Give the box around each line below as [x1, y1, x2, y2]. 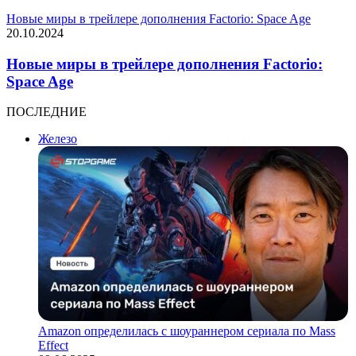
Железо [38, 132, 77, 146]
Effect [38, 339, 68, 353]
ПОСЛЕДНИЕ [6, 105, 87, 119]
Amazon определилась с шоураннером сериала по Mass [38, 324, 335, 339]
